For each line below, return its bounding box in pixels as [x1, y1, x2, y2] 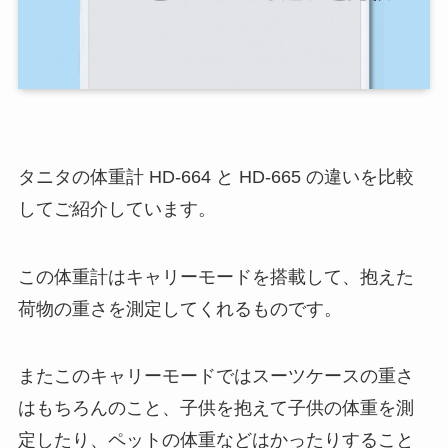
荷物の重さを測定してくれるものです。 [17, 298, 342, 319]
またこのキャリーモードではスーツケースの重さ [17, 366, 414, 387]
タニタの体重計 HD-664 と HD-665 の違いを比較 [17, 166, 414, 187]
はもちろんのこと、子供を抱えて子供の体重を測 [17, 398, 414, 419]
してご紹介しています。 [17, 198, 216, 219]
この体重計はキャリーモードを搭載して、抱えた [17, 266, 414, 287]
